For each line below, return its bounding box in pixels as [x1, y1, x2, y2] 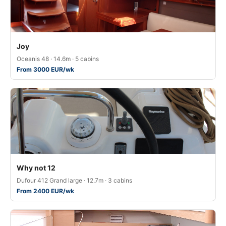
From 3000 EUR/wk [17, 66, 74, 73]
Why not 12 [17, 163, 55, 172]
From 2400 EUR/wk [17, 187, 74, 195]
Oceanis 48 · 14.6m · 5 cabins [17, 55, 99, 63]
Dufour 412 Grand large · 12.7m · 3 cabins [17, 177, 132, 184]
